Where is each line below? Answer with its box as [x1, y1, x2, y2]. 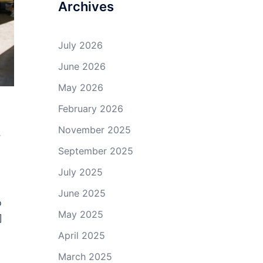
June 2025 [58, 187, 106, 199]
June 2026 [58, 60, 106, 72]
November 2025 [58, 124, 131, 136]
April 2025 [58, 230, 105, 241]
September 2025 [58, 145, 133, 157]
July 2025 [58, 166, 103, 178]
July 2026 [58, 39, 103, 51]
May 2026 [58, 82, 103, 93]
